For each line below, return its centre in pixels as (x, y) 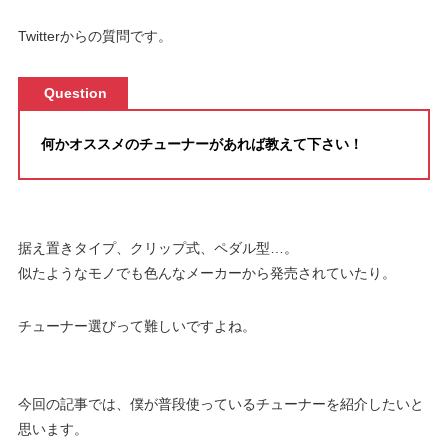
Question (75, 93)
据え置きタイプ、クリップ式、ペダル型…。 (157, 247)
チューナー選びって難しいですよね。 (136, 325)
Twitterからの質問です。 (94, 36)
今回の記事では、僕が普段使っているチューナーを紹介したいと (220, 403)
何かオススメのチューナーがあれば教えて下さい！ (201, 143)
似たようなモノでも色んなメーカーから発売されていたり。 (206, 272)
